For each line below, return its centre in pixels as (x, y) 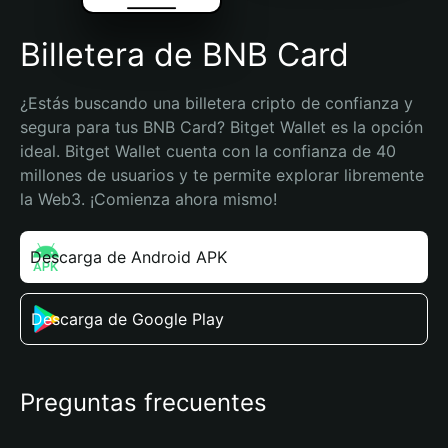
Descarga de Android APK (128, 257)
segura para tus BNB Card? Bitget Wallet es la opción (221, 127)
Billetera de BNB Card (184, 54)
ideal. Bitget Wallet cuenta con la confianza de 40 (208, 151)
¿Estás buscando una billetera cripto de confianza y (216, 103)
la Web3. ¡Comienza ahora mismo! (148, 199)
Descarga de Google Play (127, 319)
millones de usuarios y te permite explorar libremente (222, 175)
